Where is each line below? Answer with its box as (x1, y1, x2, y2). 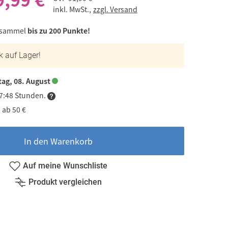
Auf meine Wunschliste (23, 160, 107, 170)
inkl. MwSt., (53, 4, 93, 14)
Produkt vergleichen (28, 177, 102, 187)
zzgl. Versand (93, 4, 137, 14)
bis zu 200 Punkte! (27, 25, 90, 36)
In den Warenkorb (23, 135, 93, 148)
